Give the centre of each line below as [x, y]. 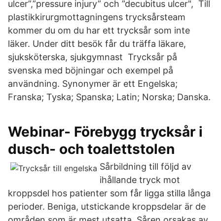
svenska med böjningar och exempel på [91, 70]
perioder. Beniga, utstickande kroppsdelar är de [107, 206]
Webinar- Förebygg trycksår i [105, 132]
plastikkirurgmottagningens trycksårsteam [97, 17]
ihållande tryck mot [140, 180]
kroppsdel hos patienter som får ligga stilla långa [109, 193]
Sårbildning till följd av [146, 166]
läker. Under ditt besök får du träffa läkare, [97, 44]
